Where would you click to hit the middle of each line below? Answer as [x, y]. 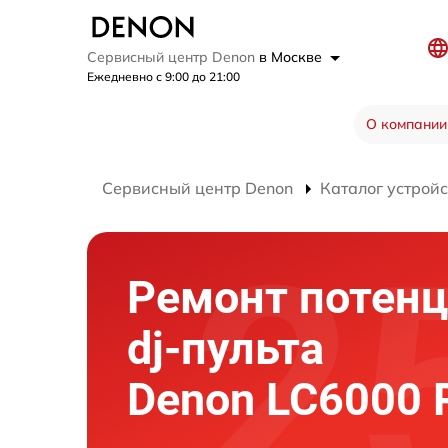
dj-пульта [225, 349]
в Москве [292, 57]
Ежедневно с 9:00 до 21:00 [163, 77]
